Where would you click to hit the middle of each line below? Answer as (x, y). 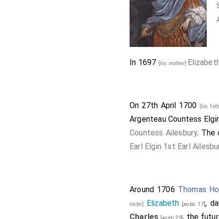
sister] (138, 204)
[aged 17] (192, 204)
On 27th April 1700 (164, 105)
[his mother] (173, 63)
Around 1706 (154, 189)
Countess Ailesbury (164, 133)
